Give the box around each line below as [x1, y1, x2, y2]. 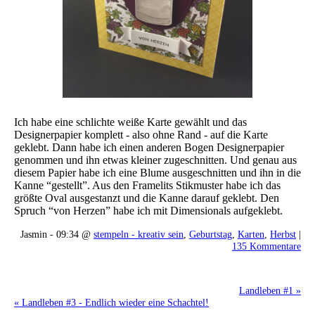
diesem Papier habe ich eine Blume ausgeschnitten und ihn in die [14, 166, 301, 179]
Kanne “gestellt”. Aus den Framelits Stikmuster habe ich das [14, 179, 281, 191]
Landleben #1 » [239, 285, 301, 296]
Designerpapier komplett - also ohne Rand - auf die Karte [14, 128, 268, 141]
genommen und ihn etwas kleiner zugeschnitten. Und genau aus [14, 153, 297, 166]
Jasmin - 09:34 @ [20, 228, 94, 240]
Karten [238, 228, 264, 240]
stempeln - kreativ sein [94, 228, 184, 240]
